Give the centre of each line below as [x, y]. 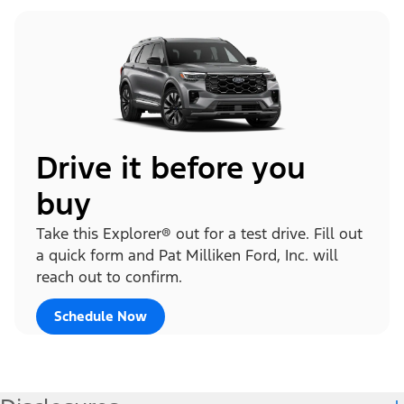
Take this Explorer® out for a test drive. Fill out [199, 233]
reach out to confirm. [109, 276]
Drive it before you [171, 168]
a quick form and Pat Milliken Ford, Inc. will [187, 255]
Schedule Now [101, 316]
